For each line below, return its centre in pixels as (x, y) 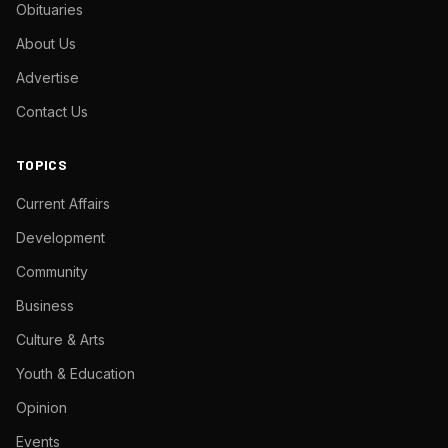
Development (60, 237)
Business (45, 305)
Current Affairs (63, 203)
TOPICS (42, 164)
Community (52, 271)
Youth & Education (75, 373)
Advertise (47, 77)
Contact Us (52, 111)
